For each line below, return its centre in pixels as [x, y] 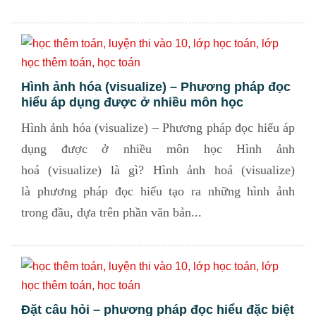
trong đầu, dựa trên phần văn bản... [111, 212]
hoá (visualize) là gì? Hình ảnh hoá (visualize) [158, 170]
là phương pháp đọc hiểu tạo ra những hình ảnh [158, 191]
